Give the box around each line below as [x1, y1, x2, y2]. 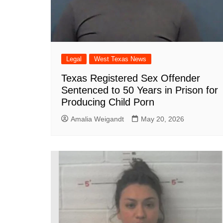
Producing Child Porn [61, 96, 154, 108]
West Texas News [94, 55, 146, 63]
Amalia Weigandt [71, 114, 124, 123]
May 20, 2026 [141, 114, 184, 123]
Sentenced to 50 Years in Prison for [61, 84, 218, 96]
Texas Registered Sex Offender [61, 72, 200, 84]
